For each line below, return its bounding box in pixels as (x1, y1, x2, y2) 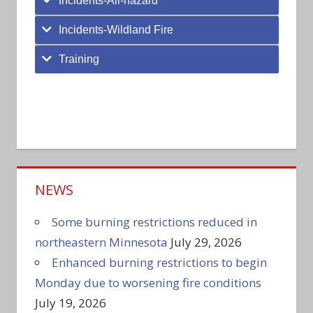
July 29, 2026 (170, 234, 242, 251)
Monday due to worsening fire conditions (34, 275, 261, 291)
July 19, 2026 (34, 295, 106, 312)
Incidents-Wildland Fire (58, 24, 173, 36)
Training (58, 53, 99, 66)
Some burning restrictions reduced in (51, 214, 257, 231)
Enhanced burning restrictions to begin (51, 254, 267, 271)
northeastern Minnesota (34, 234, 168, 251)
